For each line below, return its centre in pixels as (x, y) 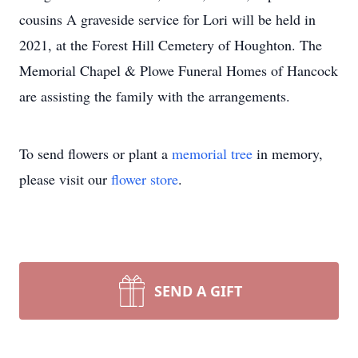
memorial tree (212, 153)
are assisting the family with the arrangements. (155, 96)
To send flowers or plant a (95, 153)
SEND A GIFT (198, 291)
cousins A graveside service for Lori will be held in (167, 19)
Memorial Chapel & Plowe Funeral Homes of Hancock (179, 70)
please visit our (65, 179)
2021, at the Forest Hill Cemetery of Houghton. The (171, 45)
